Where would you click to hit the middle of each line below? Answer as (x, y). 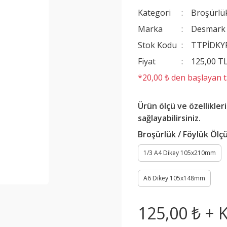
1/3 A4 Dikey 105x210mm (180, 153)
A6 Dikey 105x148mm (174, 178)
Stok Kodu (157, 45)
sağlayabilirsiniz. (169, 118)
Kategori (154, 13)
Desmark (209, 29)
